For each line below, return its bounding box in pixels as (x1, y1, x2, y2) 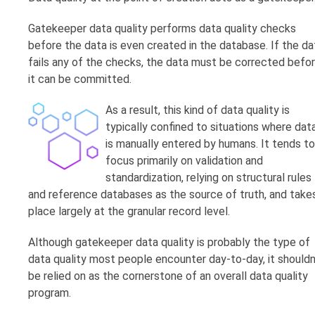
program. (28, 286, 71, 300)
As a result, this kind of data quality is (105, 103, 290, 117)
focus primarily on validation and (105, 154, 263, 168)
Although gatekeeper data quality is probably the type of (28, 236, 310, 250)
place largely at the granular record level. (28, 205, 230, 219)
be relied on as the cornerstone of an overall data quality (28, 269, 308, 283)
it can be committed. (28, 72, 131, 86)
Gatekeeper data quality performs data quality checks (28, 22, 296, 36)
